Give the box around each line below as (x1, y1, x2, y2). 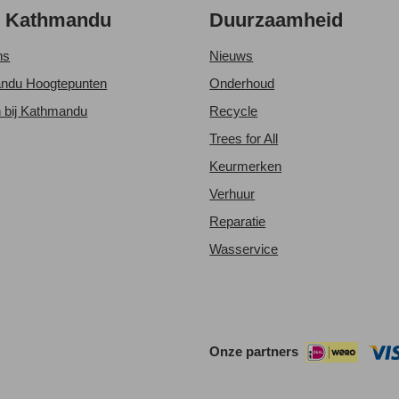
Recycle (209, 103, 258, 119)
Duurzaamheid (209, 9, 344, 32)
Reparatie (209, 214, 266, 230)
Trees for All (209, 131, 279, 147)
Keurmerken (209, 159, 282, 175)
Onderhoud (209, 76, 275, 92)
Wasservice (209, 241, 279, 257)
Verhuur (209, 186, 256, 202)
